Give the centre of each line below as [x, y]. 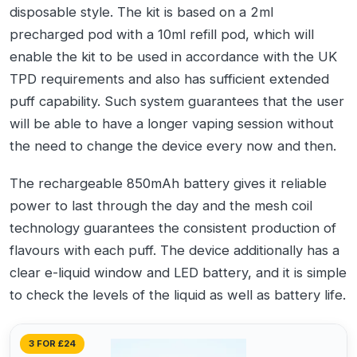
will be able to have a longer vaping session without [172, 123]
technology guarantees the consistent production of [173, 228]
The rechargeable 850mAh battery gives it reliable [168, 183]
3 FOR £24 [52, 343]
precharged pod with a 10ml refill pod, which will [162, 34]
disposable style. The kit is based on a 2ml [141, 12]
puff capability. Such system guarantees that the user [177, 101]
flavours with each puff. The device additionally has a [175, 250]
